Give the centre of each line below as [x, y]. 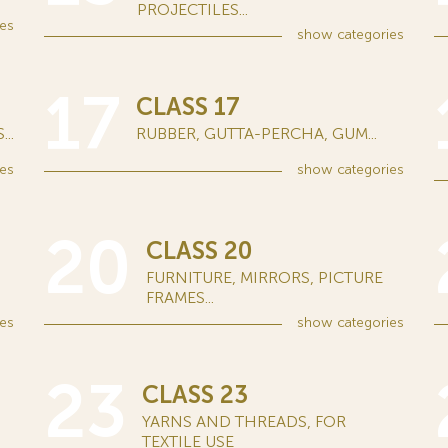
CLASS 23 [195, 394]
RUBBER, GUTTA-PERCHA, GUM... [256, 133]
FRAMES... [180, 297]
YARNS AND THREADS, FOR [244, 421]
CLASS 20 [199, 250]
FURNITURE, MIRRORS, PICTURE [264, 277]
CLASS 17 [188, 106]
